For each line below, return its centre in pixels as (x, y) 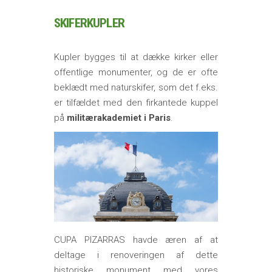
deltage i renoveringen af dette (136, 255)
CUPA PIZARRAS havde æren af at (136, 240)
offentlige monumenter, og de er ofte (136, 73)
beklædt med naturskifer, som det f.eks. (136, 88)
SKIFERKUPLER (89, 23)
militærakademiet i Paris (119, 118)
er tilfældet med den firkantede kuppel (136, 103)
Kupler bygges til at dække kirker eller (136, 57)
